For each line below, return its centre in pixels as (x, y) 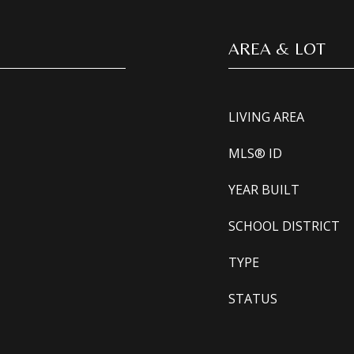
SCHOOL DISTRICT (284, 226)
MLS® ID (255, 153)
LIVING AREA (266, 117)
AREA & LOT (277, 49)
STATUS (253, 299)
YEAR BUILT (264, 190)
